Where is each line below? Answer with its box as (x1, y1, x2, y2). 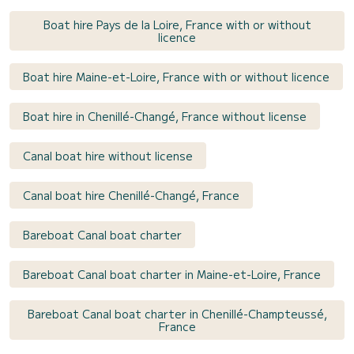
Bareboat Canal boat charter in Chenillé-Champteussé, (27, 306, 327, 322)
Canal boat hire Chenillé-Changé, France (23, 187, 239, 204)
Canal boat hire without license (23, 148, 193, 164)
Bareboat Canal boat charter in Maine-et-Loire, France (23, 266, 321, 283)
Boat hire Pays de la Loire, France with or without (43, 17, 311, 33)
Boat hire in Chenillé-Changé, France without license (23, 108, 307, 125)
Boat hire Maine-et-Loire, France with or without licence (23, 69, 330, 85)
